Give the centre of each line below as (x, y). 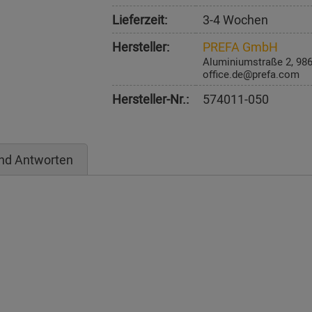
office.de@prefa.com (251, 74)
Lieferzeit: (139, 19)
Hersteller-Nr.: (150, 99)
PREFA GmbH (240, 47)
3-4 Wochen (235, 19)
